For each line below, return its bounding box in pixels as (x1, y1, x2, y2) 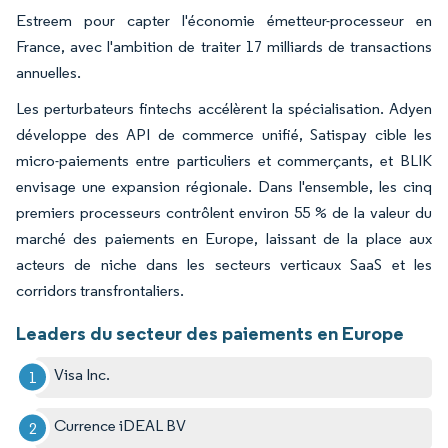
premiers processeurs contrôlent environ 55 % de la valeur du (16, 202, 432, 222)
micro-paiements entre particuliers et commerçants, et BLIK (16, 150, 432, 170)
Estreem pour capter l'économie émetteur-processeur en (16, 10, 432, 30)
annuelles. (16, 62, 81, 82)
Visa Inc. (54, 364, 111, 384)
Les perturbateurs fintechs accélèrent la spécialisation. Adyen (16, 98, 432, 118)
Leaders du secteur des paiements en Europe (16, 320, 404, 345)
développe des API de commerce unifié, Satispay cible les (16, 124, 432, 144)
